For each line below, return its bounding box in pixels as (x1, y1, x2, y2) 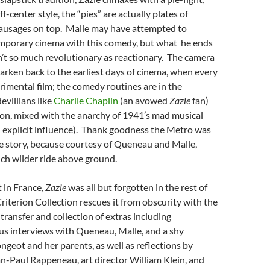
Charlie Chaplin (54, 95, 118, 106)
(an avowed (118, 95, 169, 106)
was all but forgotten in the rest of (66, 181, 207, 193)
